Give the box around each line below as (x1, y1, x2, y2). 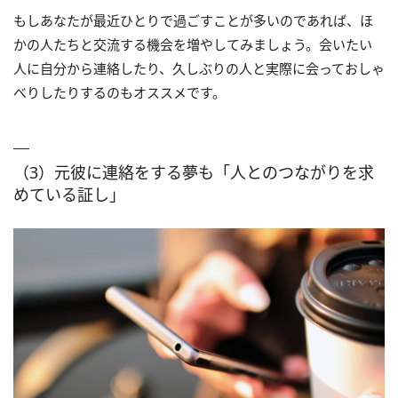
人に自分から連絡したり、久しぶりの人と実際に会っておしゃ (13, 59, 385, 77)
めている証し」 (13, 183, 125, 205)
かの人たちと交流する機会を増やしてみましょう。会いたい (13, 35, 372, 53)
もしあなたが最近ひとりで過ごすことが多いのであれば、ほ (13, 11, 373, 29)
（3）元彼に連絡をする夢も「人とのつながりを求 (13, 161, 374, 183)
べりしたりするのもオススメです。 (13, 83, 226, 101)
